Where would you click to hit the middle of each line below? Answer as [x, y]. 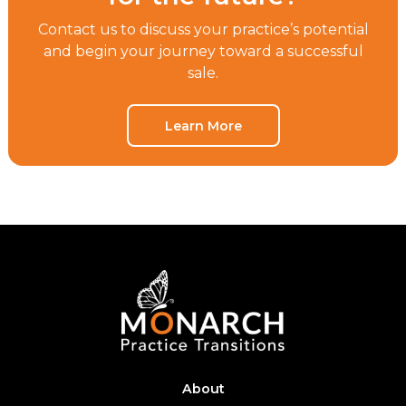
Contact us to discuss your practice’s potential [203, 30]
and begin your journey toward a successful [203, 52]
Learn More [203, 126]
